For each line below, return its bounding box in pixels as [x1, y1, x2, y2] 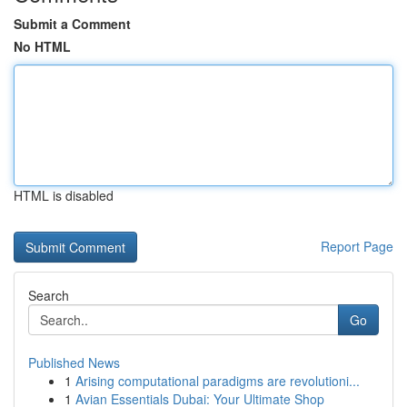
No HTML [14, 37, 71, 55]
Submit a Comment [14, 15, 131, 33]
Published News [28, 353, 120, 372]
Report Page [321, 237, 393, 255]
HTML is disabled [14, 186, 114, 204]
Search [28, 286, 69, 304]
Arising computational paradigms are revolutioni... [75, 372, 360, 390]
